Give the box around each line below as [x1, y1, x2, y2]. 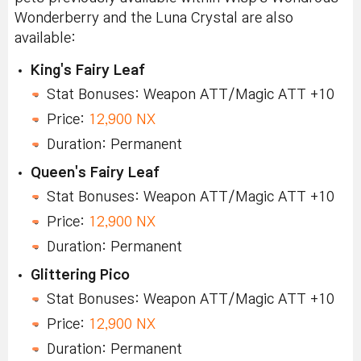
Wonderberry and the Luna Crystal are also [15, 11, 293, 26]
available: [15, 31, 76, 46]
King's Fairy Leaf [31, 64, 145, 78]
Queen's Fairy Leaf [31, 166, 160, 180]
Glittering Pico [31, 268, 130, 283]
